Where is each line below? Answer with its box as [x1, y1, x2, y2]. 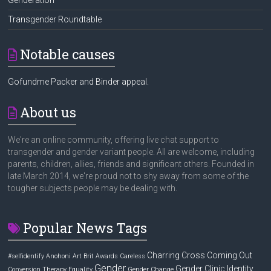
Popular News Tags [23, 218, 148, 237]
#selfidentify [8, 252, 45, 260]
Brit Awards [83, 252, 119, 260]
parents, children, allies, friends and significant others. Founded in [8, 158, 255, 169]
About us [20, 103, 77, 121]
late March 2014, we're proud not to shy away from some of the [8, 171, 249, 181]
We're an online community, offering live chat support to [8, 134, 220, 145]
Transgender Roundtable [8, 14, 102, 24]
